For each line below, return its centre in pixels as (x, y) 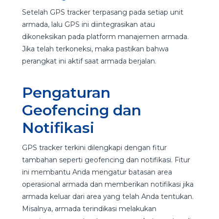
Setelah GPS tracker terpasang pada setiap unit (102, 12)
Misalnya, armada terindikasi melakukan (89, 209)
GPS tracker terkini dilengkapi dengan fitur (94, 148)
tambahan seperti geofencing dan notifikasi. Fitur (106, 160)
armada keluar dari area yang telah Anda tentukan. (108, 197)
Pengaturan (66, 93)
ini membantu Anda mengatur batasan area (97, 172)
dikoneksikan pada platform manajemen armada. (105, 37)
